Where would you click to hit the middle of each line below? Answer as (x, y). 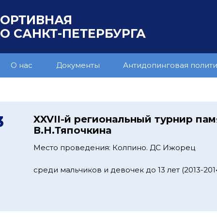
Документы (78, 65)
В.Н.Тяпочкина (72, 130)
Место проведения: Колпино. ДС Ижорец (114, 147)
